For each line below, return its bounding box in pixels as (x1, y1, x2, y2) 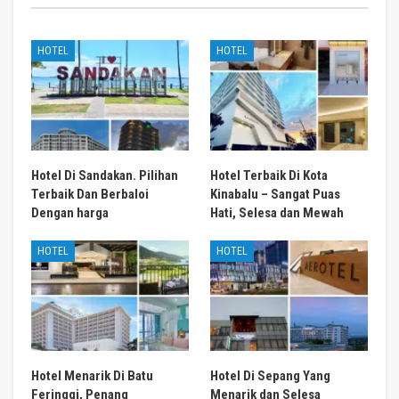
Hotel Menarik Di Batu (31, 367, 153, 384)
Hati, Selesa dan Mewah (210, 204, 344, 221)
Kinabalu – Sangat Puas (210, 185, 340, 202)
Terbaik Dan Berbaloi (31, 185, 149, 202)
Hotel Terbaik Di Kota (210, 167, 328, 183)
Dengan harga (31, 204, 109, 221)
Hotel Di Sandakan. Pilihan (31, 167, 178, 183)
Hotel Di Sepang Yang (210, 367, 330, 384)
